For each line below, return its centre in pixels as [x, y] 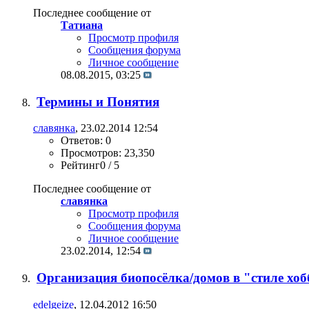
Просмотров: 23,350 [108, 153]
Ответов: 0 [86, 141]
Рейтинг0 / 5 [90, 166]
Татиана [82, 25]
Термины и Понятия [98, 101]
